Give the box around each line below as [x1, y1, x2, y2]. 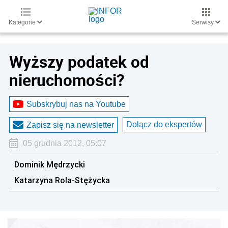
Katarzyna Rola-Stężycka [14, 175, 110, 185]
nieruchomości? [9, 69, 125, 91]
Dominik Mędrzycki [14, 159, 85, 169]
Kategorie [9, 19, 37, 26]
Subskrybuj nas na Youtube [26, 99, 126, 108]
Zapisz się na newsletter [26, 120, 114, 129]
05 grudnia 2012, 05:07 [22, 139, 106, 148]
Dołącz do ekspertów [126, 120, 202, 129]
